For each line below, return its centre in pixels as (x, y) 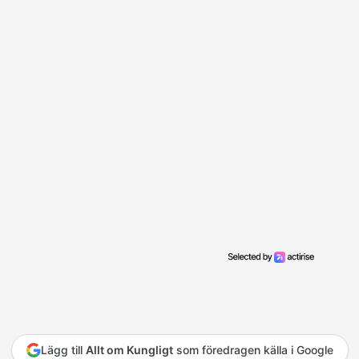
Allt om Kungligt (129, 349)
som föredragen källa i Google (253, 349)
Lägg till (63, 349)
